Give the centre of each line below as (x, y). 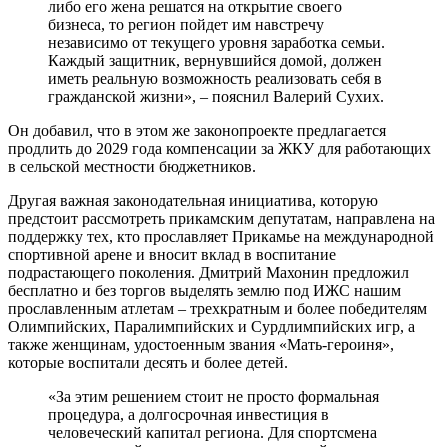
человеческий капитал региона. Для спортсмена (212, 432)
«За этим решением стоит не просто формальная (213, 396)
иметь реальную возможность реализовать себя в (215, 78)
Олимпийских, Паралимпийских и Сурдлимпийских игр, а (211, 326)
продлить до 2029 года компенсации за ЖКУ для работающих (219, 148)
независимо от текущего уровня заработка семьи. (216, 42)
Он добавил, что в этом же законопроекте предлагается (197, 130)
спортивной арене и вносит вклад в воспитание (172, 254)
